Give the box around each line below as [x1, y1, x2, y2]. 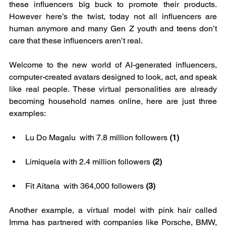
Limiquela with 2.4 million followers [25, 156, 152, 166]
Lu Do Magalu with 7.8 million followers [25, 132, 169, 142]
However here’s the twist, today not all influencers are [9, 11, 217, 21]
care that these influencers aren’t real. [9, 35, 143, 45]
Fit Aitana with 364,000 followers [25, 181, 146, 191]
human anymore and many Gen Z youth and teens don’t [9, 23, 217, 33]
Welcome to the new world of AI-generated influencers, [9, 60, 217, 70]
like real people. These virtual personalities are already [9, 84, 217, 94]
